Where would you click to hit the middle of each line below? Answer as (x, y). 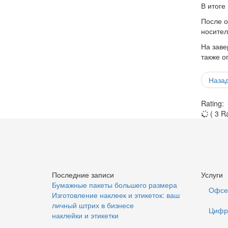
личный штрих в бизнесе (93, 205)
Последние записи (83, 174)
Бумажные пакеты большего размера (115, 184)
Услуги (212, 174)
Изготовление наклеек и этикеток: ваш (116, 195)
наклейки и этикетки (85, 215)
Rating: (212, 103)
